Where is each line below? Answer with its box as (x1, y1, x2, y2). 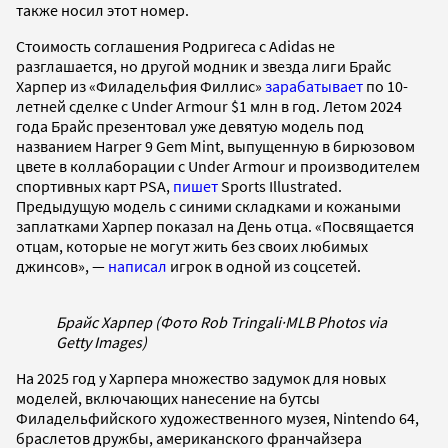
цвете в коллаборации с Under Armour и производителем (16, 155, 420, 176)
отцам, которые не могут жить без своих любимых (16, 235, 368, 256)
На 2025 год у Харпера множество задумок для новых (16, 367, 386, 388)
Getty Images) (56, 331, 147, 352)
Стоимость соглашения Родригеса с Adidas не (16, 35, 335, 56)
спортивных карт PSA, (16, 175, 173, 196)
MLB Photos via (285, 311, 387, 332)
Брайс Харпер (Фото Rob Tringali (56, 311, 281, 332)
